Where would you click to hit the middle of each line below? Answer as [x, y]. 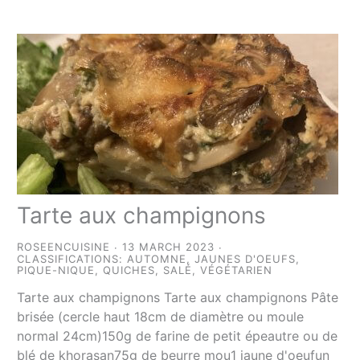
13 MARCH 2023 [169, 247]
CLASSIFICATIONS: [72, 259]
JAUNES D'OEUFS [245, 259]
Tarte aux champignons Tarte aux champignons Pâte [178, 298]
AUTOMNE [157, 259]
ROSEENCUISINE [64, 247]
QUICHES [129, 270]
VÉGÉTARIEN [237, 270]
